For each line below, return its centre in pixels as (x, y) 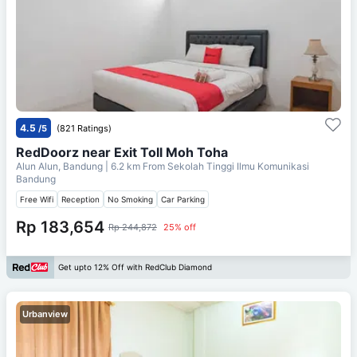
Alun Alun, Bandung (61, 166)
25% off (180, 227)
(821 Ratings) (84, 128)
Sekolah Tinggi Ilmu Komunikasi (238, 166)
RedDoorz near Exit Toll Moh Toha (122, 152)
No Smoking (130, 199)
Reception (80, 199)
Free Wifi (37, 199)
